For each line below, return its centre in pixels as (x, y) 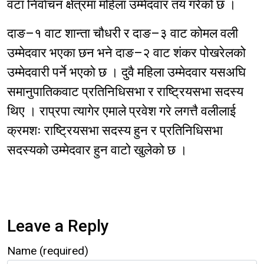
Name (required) (48, 251)
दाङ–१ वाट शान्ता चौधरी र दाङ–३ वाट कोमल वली (123, 34)
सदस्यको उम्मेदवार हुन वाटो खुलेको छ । (97, 150)
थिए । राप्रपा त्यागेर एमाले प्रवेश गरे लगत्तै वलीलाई (121, 111)
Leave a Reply (58, 226)
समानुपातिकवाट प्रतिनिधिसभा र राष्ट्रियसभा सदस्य (125, 92)
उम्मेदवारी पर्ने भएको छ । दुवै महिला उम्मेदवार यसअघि (126, 72)
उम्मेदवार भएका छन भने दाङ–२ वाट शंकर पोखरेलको (126, 53)
